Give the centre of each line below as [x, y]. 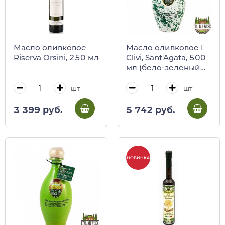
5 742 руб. [150, 110]
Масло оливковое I [165, 48]
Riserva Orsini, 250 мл [56, 58]
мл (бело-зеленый [163, 68]
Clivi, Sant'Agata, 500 [166, 58]
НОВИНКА [138, 157]
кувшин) [143, 78]
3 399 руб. [38, 110]
